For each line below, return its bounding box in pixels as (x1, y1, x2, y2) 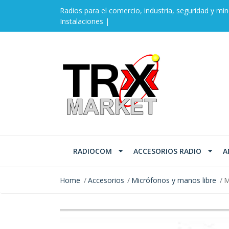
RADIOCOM (73, 146, 112, 156)
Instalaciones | (60, 16, 109, 26)
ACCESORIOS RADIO (133, 146, 201, 156)
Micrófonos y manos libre (131, 175, 217, 186)
